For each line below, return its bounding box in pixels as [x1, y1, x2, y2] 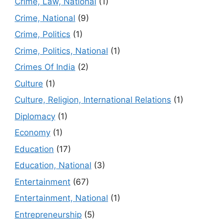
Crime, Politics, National [15, 45, 108, 56]
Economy [15, 128, 50, 138]
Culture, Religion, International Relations [15, 95, 171, 105]
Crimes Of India [15, 62, 75, 72]
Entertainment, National [15, 193, 108, 203]
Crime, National [15, 13, 75, 23]
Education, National [15, 160, 91, 171]
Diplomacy [15, 111, 55, 121]
